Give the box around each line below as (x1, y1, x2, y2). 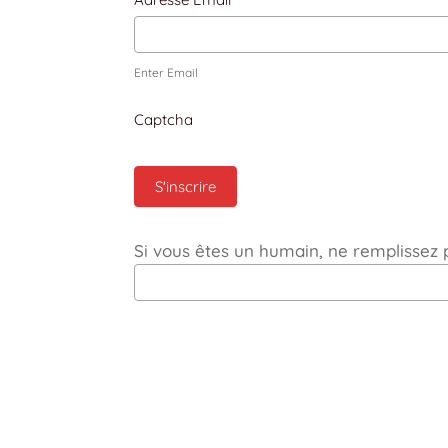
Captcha (134, 109, 194, 129)
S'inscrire (155, 176, 217, 196)
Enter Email (134, 64, 199, 80)
